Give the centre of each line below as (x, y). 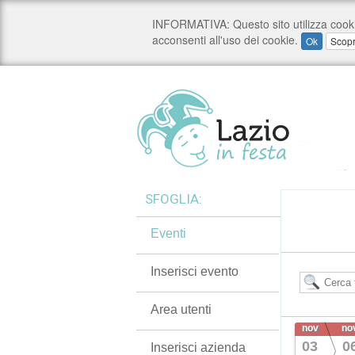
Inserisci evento (195, 271)
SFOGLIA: (174, 199)
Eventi (168, 233)
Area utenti (181, 309)
